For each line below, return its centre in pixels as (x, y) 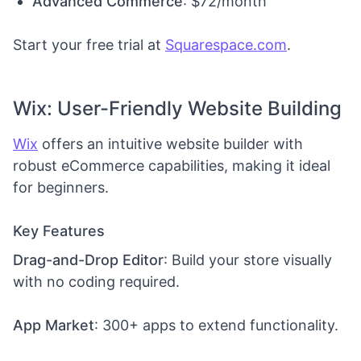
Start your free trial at (89, 44)
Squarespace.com (226, 44)
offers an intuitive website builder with (170, 143)
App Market (54, 325)
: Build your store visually (248, 259)
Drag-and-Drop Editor (88, 259)
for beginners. (61, 187)
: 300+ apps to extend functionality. (216, 325)
